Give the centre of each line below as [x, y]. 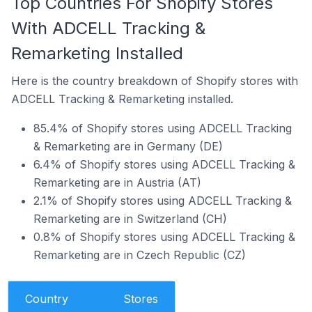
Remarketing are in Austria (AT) [117, 182]
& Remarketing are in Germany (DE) [128, 146]
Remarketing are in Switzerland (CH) [130, 218]
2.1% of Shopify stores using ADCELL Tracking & [163, 200]
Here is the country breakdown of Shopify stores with [155, 80]
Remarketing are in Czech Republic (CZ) [140, 255]
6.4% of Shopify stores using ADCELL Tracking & [164, 164]
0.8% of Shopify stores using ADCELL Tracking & [164, 236]
